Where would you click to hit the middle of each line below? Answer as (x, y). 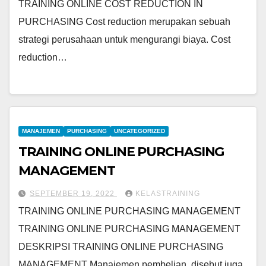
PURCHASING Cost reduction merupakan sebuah (124, 21)
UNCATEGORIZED (140, 131)
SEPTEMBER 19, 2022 (73, 194)
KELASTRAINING (168, 194)
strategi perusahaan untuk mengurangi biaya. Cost (124, 39)
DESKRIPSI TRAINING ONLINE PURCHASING (121, 247)
